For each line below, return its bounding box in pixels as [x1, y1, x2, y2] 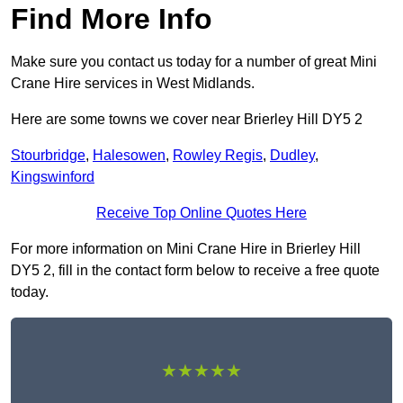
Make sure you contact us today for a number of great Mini [11, 54, 377, 70]
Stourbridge [11, 148, 85, 164]
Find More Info [11, 3, 212, 36]
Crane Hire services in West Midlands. [11, 76, 255, 92]
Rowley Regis [173, 148, 263, 164]
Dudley [270, 148, 315, 164]
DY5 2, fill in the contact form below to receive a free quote [11, 263, 380, 279]
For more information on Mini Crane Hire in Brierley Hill [11, 241, 361, 257]
